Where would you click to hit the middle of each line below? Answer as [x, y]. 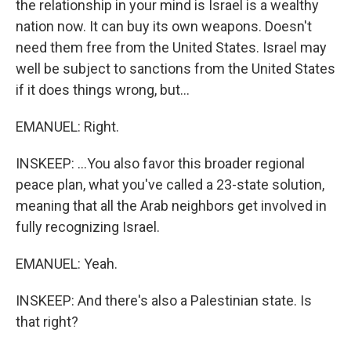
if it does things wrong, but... [103, 90]
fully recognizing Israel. [88, 227]
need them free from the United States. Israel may [171, 47]
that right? [47, 322]
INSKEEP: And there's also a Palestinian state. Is [164, 300]
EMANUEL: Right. [67, 127]
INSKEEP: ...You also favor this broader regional [160, 163]
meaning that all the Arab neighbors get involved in [171, 206]
